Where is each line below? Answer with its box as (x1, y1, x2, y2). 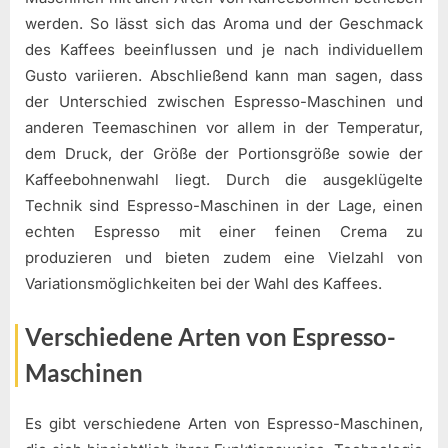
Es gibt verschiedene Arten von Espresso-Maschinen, (25, 413, 423, 433)
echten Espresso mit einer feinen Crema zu (25, 221, 423, 241)
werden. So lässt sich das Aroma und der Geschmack (25, 13, 423, 33)
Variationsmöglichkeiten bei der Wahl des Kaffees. (25, 273, 382, 293)
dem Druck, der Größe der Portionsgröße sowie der (25, 143, 423, 163)
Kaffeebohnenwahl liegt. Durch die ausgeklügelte (25, 169, 423, 189)
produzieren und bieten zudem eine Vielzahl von (25, 247, 423, 267)
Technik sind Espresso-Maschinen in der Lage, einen (25, 195, 423, 215)
